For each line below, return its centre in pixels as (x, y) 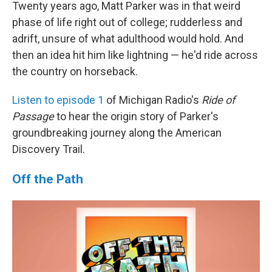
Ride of (218, 100)
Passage (33, 116)
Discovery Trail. (49, 149)
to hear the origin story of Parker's (136, 116)
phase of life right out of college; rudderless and (127, 22)
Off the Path (48, 179)
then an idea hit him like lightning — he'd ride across (135, 55)
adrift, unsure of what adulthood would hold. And (128, 39)
